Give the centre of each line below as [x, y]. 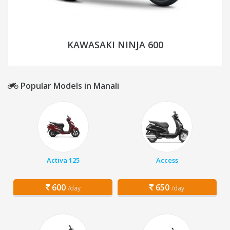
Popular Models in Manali [69, 86]
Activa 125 [63, 160]
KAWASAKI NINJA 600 [115, 45]
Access [167, 160]
